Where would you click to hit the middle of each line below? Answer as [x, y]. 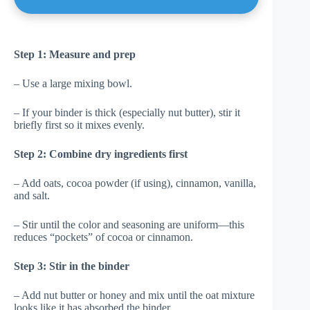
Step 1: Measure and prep [75, 54]
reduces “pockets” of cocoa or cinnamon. [103, 237]
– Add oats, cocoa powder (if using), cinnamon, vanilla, [135, 183]
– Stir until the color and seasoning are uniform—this [129, 224]
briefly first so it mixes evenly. [79, 125]
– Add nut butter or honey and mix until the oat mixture [134, 295]
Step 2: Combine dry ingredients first [101, 154]
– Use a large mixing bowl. [73, 83]
